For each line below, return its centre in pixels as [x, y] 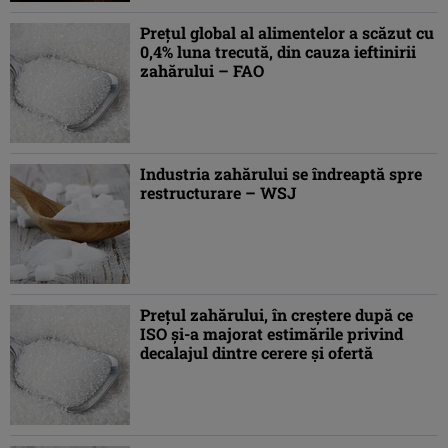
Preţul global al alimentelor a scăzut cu [287, 33]
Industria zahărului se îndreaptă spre [281, 174]
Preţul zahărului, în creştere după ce [276, 315]
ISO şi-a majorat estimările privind [271, 334]
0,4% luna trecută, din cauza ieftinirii [278, 52]
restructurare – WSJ [218, 193]
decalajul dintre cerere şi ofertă [256, 353]
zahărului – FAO [202, 71]
